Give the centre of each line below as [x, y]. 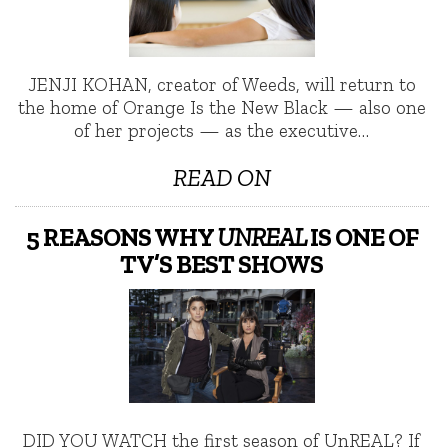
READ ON [221, 177]
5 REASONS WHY [121, 236]
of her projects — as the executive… [222, 130]
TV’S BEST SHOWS [222, 263]
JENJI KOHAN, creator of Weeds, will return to [221, 84]
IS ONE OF [361, 236]
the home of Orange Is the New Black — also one [221, 107]
